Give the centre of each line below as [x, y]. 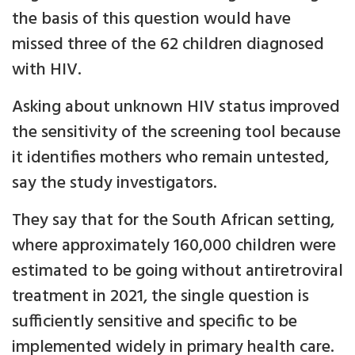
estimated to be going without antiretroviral [177, 272]
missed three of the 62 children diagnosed [168, 45]
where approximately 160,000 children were [174, 246]
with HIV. [47, 71]
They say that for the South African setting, [173, 221]
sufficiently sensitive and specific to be [155, 323]
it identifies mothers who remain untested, [170, 158]
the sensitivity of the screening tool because [176, 133]
